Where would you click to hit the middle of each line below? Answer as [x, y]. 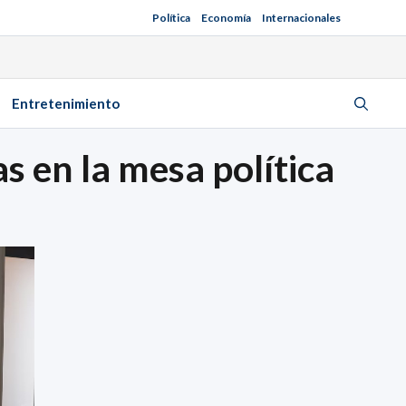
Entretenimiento [66, 103]
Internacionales [301, 18]
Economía [226, 18]
